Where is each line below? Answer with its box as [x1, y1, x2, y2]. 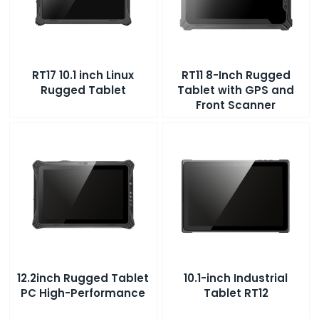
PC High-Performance [21, 286, 146, 301]
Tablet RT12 [203, 286, 268, 301]
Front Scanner [196, 98, 276, 113]
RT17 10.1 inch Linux [32, 68, 135, 83]
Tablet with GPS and [177, 83, 295, 98]
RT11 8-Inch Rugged [181, 68, 291, 83]
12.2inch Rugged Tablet [17, 271, 150, 286]
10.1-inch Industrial [184, 271, 288, 286]
